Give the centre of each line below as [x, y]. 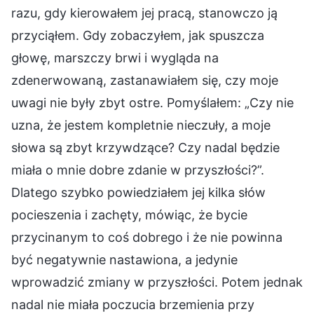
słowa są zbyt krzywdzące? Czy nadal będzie [145, 147]
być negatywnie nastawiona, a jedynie [124, 259]
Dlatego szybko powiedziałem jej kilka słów [138, 192]
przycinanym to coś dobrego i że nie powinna [147, 237]
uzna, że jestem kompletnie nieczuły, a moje [141, 125]
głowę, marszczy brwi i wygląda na [115, 57]
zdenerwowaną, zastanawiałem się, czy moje [145, 80]
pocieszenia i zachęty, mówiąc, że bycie [129, 214]
